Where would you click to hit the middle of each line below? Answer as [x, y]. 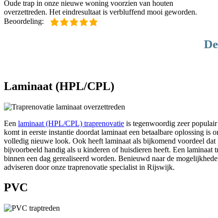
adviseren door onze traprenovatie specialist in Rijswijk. [89, 167]
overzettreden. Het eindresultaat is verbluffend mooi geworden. [100, 12]
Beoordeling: [25, 21]
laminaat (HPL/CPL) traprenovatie [71, 123]
